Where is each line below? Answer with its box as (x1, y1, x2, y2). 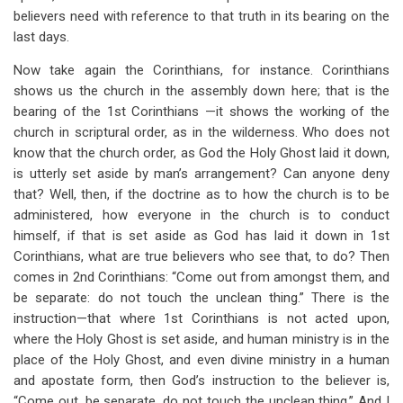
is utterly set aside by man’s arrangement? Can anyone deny (13, 166, 390, 182)
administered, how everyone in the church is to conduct (13, 207, 390, 223)
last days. (13, 29, 69, 45)
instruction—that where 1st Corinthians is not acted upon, (13, 310, 390, 327)
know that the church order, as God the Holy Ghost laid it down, (13, 145, 390, 161)
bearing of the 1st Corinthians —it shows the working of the (13, 103, 390, 120)
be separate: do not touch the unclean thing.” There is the (13, 290, 390, 306)
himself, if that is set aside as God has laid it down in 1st (13, 228, 390, 244)
